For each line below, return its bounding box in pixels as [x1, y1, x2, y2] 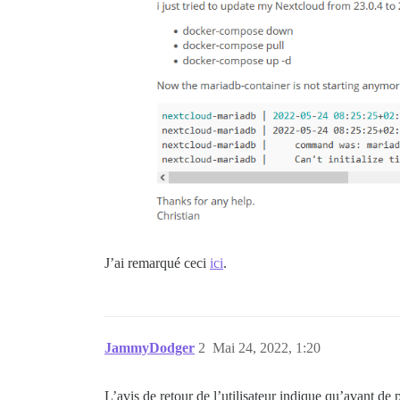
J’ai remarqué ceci [104, 254, 210, 271]
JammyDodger [104, 339, 195, 355]
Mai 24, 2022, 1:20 [212, 339, 321, 355]
